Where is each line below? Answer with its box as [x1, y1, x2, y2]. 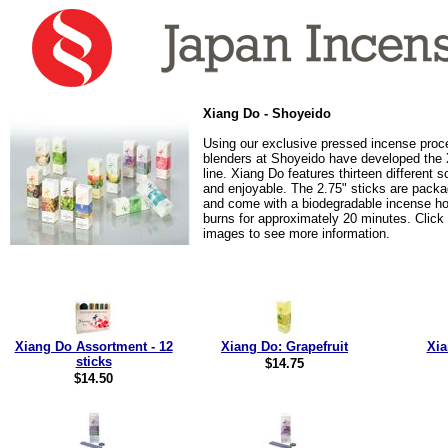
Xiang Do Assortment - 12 [14, 339, 173, 354]
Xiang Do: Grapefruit [221, 339, 348, 354]
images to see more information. [203, 226, 390, 241]
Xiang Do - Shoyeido [203, 106, 331, 121]
